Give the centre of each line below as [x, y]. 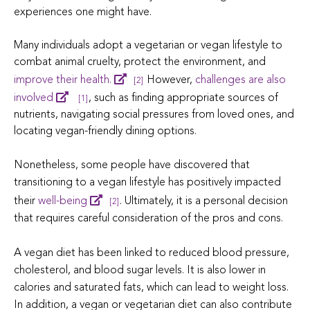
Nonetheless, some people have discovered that [132, 165]
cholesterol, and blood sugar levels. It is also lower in [140, 270]
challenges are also [240, 80]
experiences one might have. [83, 12]
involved [34, 98]
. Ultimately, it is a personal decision [204, 201]
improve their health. [63, 80]
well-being [63, 201]
